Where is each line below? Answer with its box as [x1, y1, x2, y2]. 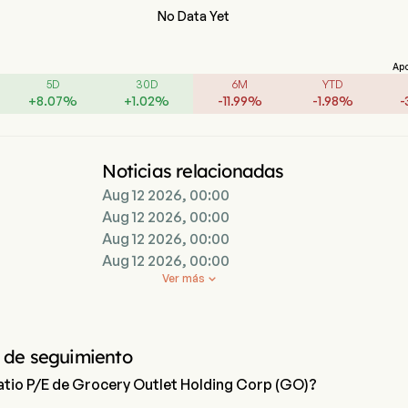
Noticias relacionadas [102, 159, 284, 182]
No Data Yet [157, 8, 229, 24]
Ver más [162, 271, 206, 285]
